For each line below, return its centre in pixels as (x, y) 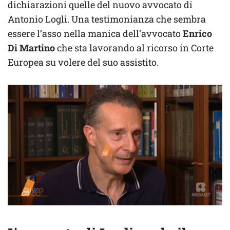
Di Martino (31, 48)
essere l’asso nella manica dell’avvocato (94, 34)
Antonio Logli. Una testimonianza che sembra (107, 19)
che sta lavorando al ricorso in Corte (134, 48)
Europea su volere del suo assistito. (83, 62)
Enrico (196, 34)
